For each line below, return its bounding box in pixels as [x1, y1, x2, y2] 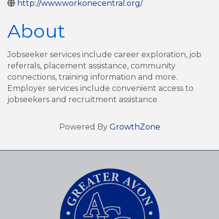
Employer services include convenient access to [7, 84, 194, 93]
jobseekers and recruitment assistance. [7, 95, 159, 105]
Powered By [59, 122, 109, 132]
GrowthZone [109, 122, 160, 132]
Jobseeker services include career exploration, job [7, 50, 201, 60]
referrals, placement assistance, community [7, 61, 175, 71]
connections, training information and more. [7, 72, 177, 82]
